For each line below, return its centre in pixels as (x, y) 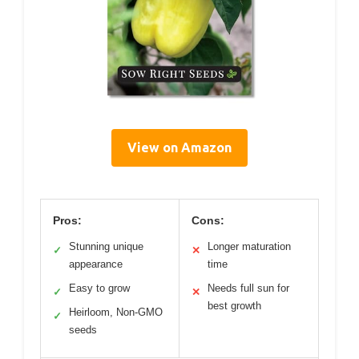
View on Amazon (179, 147)
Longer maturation (249, 246)
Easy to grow (99, 288)
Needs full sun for (248, 288)
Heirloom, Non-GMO (116, 312)
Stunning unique (106, 246)
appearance (96, 264)
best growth (234, 305)
